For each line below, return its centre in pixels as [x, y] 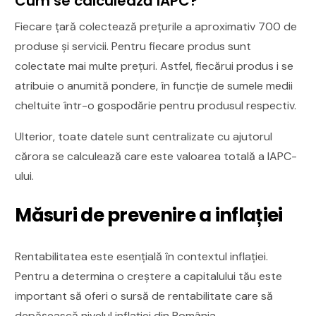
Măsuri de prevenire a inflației [149, 215]
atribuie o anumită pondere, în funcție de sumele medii [154, 85]
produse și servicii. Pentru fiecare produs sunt [133, 46]
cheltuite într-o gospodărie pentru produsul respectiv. [156, 105]
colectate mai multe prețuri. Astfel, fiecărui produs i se [154, 66]
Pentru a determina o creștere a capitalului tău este [149, 276]
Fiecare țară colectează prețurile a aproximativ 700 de [156, 26]
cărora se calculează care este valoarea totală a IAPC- [156, 156]
